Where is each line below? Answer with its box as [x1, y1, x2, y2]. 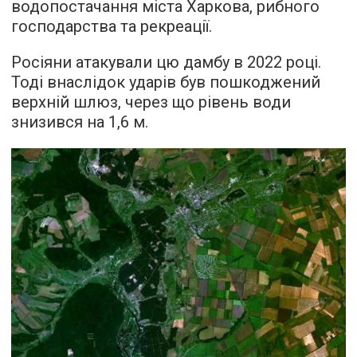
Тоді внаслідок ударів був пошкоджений [11, 73, 320, 92]
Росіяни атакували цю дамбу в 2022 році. [11, 53, 321, 72]
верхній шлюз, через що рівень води [11, 92, 291, 112]
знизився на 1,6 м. [11, 112, 148, 131]
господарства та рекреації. [11, 17, 212, 36]
